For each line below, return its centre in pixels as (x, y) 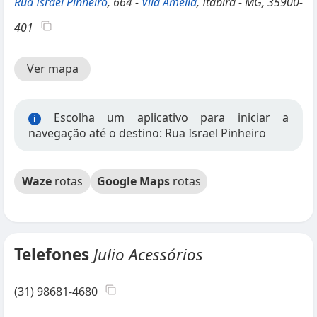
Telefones (54, 254)
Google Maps (133, 181)
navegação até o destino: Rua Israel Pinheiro (147, 133)
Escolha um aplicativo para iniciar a (165, 117)
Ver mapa (52, 69)
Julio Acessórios (148, 254)
